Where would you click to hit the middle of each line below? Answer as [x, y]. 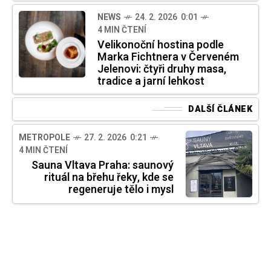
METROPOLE [44, 138]
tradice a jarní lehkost [151, 81]
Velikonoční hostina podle [161, 45]
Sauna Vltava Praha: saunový [103, 166]
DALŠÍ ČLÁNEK [220, 109]
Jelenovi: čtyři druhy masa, [162, 69]
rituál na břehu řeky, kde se [109, 178]
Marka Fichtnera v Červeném [168, 57]
